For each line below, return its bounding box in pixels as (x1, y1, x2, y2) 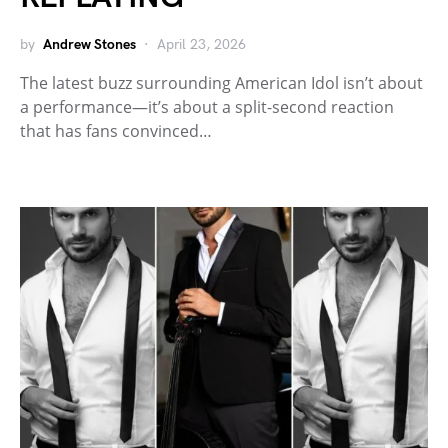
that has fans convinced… (20, 119, 212, 142)
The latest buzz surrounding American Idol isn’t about (20, 71, 423, 94)
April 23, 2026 (157, 35, 246, 53)
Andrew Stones (43, 35, 136, 53)
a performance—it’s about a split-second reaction (20, 95, 394, 118)
